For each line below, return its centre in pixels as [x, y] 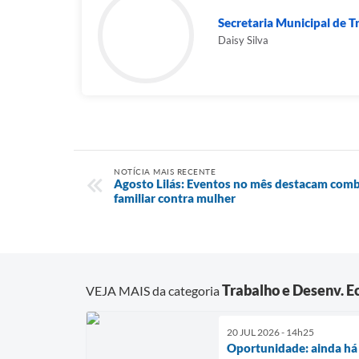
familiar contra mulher [175, 198]
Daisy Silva [243, 40]
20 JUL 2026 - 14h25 [270, 332]
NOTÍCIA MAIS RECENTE [165, 171]
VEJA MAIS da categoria [154, 290]
